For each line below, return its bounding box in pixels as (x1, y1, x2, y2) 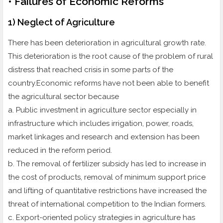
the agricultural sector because (8, 92, 119, 102)
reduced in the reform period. (8, 146, 112, 155)
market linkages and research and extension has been (8, 132, 200, 142)
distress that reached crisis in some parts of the (8, 65, 173, 75)
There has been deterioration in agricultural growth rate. (8, 38, 206, 48)
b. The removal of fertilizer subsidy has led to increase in (8, 159, 206, 169)
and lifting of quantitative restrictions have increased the (8, 186, 207, 196)
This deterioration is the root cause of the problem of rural (8, 52, 213, 61)
